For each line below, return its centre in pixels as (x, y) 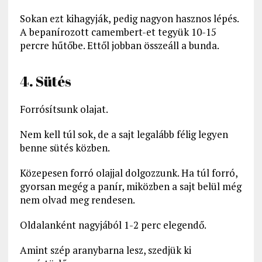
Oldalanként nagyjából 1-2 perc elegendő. (113, 225)
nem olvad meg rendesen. (77, 200)
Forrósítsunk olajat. (64, 109)
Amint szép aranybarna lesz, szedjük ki (105, 250)
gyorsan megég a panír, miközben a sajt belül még (130, 187)
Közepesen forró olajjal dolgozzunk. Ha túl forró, (128, 173)
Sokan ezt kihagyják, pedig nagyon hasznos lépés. (129, 19)
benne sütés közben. (65, 148)
